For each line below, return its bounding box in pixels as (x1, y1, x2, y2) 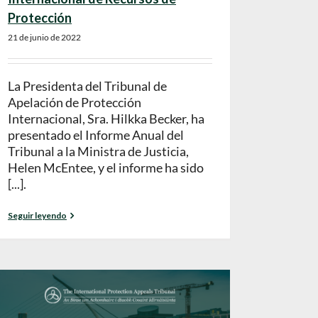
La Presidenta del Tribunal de (8, 78, 167, 94)
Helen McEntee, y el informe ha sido (8, 160, 204, 176)
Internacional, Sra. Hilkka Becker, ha (8, 111, 204, 127)
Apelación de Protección (8, 94, 141, 111)
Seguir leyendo (8, 210, 67, 221)
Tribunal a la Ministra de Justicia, (8, 143, 189, 160)
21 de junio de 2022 (8, 32, 81, 43)
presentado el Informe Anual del (8, 127, 184, 143)
